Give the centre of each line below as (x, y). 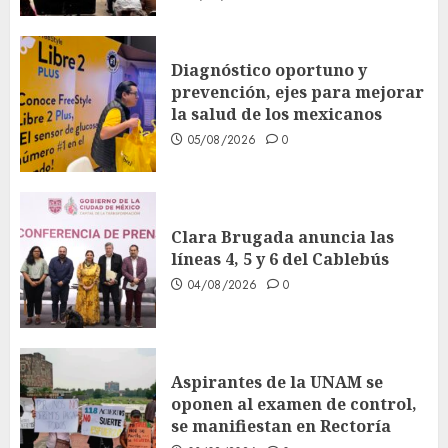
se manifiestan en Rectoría (281, 425)
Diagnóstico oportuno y (269, 69)
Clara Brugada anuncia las (282, 236)
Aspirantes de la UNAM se (277, 381)
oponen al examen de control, (294, 403)
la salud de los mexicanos (276, 113)
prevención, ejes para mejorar (297, 91)
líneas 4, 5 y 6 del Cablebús (280, 258)
